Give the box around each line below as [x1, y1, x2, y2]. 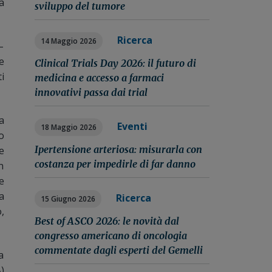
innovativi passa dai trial [34, 86, 148, 98]
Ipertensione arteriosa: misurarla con [34, 143, 202, 155]
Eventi [117, 120, 148, 133]
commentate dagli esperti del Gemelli [34, 244, 203, 256]
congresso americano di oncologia [34, 229, 187, 242]
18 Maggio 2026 [40, 122, 97, 132]
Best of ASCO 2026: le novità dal [34, 215, 179, 227]
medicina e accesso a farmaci [34, 72, 164, 84]
